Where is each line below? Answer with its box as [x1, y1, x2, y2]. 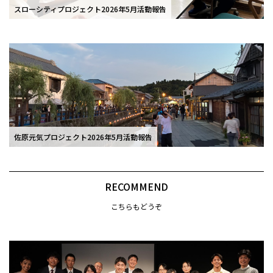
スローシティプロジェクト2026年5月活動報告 [14, 3, 166, 14]
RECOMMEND [105, 179, 168, 194]
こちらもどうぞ [111, 200, 162, 211]
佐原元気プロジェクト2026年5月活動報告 [14, 131, 152, 142]
